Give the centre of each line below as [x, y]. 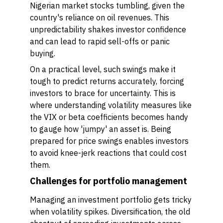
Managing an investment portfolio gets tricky [111, 200]
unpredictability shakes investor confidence [108, 29]
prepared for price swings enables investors [109, 141]
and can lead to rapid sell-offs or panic [100, 41]
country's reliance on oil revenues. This [100, 17]
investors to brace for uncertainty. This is [103, 93]
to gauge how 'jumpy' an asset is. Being [101, 129]
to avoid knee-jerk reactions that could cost [108, 153]
